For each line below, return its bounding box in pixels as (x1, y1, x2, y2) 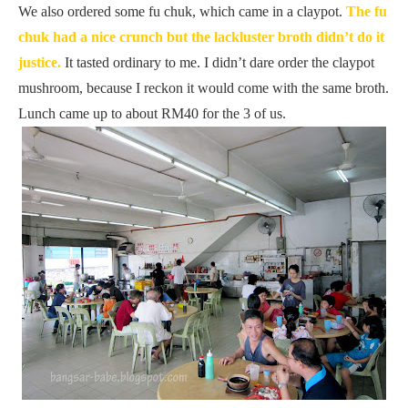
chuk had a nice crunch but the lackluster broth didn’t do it (18, 29, 384, 45)
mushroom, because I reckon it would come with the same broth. (18, 80, 389, 96)
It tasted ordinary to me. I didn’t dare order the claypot (61, 55, 374, 70)
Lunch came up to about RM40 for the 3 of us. (18, 106, 286, 121)
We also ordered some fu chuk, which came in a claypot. (18, 4, 346, 19)
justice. (18, 55, 61, 70)
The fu (346, 4, 387, 19)
